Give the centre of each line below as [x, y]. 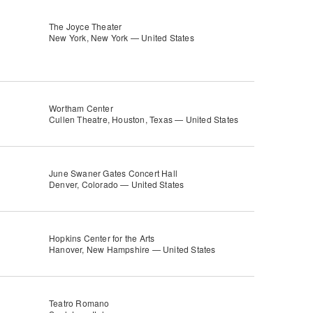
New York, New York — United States [122, 37]
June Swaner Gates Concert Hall [113, 173]
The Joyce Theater [86, 26]
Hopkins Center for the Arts [102, 238]
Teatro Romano [79, 303]
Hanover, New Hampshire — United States [132, 249]
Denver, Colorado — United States [117, 184]
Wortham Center [81, 108]
